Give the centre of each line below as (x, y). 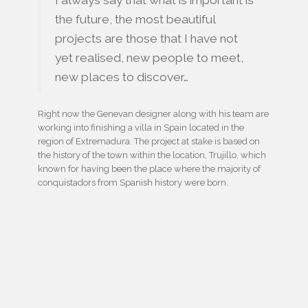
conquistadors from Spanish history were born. (133, 183)
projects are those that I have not (146, 39)
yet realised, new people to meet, (149, 58)
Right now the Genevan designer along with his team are (153, 114)
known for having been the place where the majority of (149, 169)
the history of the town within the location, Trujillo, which (152, 155)
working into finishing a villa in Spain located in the (141, 128)
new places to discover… (122, 77)
